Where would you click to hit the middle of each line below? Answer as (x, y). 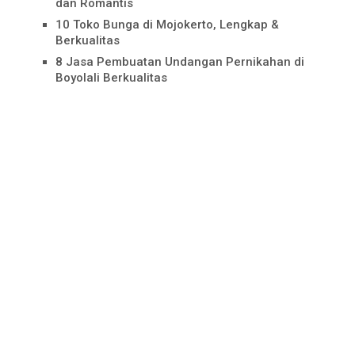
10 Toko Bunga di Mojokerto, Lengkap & (167, 24)
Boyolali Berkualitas (111, 77)
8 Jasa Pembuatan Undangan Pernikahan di (179, 61)
